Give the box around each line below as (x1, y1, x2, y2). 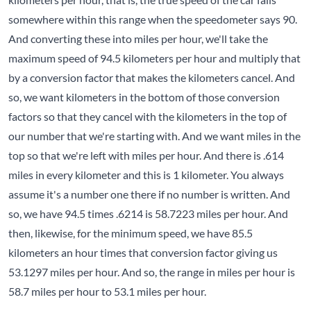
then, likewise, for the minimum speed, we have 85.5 (8, 226, 253, 240)
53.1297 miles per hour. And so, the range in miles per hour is (8, 265, 295, 279)
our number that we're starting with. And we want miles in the (8, 129, 301, 143)
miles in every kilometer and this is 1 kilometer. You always (8, 168, 284, 182)
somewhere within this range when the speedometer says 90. (8, 12, 297, 26)
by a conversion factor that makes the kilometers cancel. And (8, 71, 295, 85)
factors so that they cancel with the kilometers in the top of (8, 110, 287, 124)
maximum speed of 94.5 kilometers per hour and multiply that (8, 51, 301, 65)
